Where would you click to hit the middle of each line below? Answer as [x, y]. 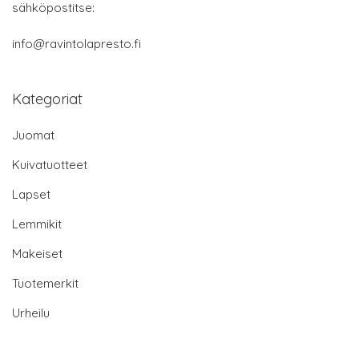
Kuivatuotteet [50, 164]
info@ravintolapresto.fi [77, 43]
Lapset [31, 194]
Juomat [33, 135]
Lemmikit [37, 224]
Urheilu [31, 313]
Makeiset [37, 253]
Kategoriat [47, 99]
